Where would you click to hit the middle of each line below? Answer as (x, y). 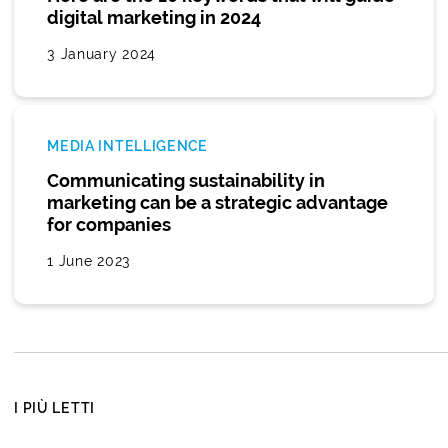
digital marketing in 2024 (154, 17)
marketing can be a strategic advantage (218, 202)
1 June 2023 (89, 260)
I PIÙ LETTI (54, 407)
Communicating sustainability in (186, 180)
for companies (109, 224)
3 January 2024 (102, 53)
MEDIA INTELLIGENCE (127, 145)
